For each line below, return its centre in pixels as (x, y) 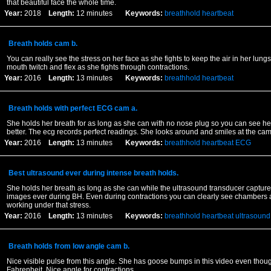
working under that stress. (49, 205)
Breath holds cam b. (43, 44)
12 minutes (100, 13)
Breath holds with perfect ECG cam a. (73, 108)
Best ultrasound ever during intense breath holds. (93, 173)
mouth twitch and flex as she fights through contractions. (98, 67)
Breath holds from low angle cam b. (69, 246)
